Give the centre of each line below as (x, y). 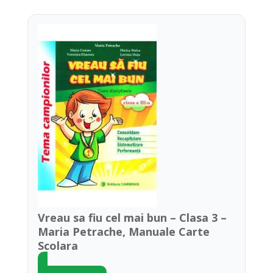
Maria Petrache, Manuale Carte (123, 232)
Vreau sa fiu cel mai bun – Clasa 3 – (132, 218)
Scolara (58, 246)
